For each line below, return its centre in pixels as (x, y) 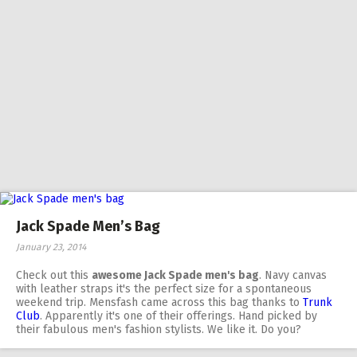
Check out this (54, 275)
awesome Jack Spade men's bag (175, 275)
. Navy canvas (293, 275)
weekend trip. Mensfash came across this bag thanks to (159, 302)
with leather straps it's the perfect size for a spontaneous (164, 289)
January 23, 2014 (51, 247)
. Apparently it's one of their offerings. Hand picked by (178, 316)
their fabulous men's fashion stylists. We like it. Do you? (159, 330)
